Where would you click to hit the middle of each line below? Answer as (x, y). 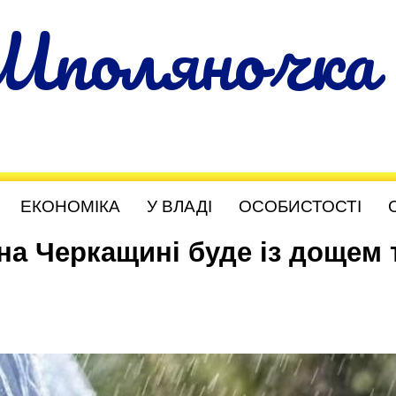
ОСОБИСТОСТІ (300, 206)
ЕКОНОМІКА (70, 206)
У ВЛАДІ (179, 206)
